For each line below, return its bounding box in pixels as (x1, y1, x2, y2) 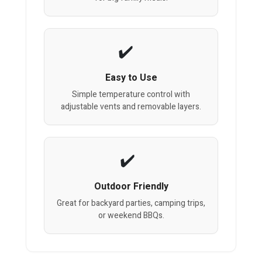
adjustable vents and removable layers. (61, 101, 201, 113)
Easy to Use (105, 71, 157, 85)
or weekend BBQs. (98, 209, 164, 222)
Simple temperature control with (72, 88, 190, 101)
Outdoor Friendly (94, 180, 168, 194)
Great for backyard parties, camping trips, (57, 197, 205, 210)
